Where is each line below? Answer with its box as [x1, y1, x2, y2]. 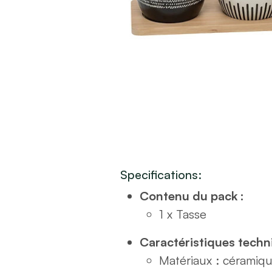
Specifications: [120, 167, 202, 183]
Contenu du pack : [140, 188, 244, 204]
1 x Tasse [159, 206, 206, 222]
